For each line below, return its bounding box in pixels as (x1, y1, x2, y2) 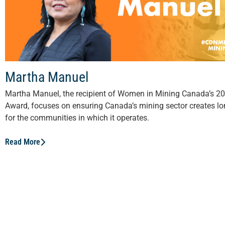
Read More (5, 137, 40, 147)
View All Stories (15, 172, 80, 184)
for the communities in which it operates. (5, 113, 149, 123)
